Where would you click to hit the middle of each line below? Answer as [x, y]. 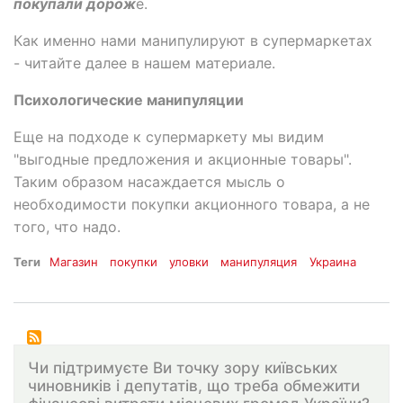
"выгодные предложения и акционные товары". [183, 160]
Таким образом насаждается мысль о [149, 182]
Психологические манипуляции [129, 100]
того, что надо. [67, 227]
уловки [189, 262]
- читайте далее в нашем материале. [144, 63]
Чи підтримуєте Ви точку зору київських [183, 368]
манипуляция [259, 262]
